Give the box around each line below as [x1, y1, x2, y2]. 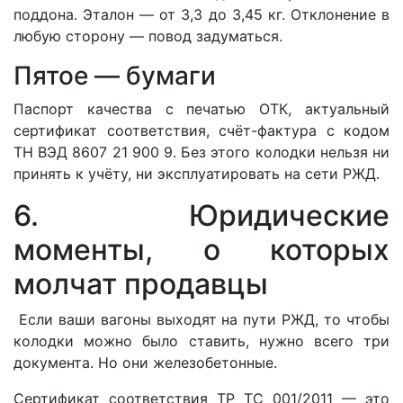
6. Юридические [13, 197, 390, 233]
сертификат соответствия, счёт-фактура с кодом [13, 121, 390, 139]
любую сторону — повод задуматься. [13, 26, 282, 45]
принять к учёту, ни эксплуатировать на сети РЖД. [13, 164, 380, 183]
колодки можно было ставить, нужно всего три [13, 331, 390, 350]
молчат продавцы [13, 265, 275, 301]
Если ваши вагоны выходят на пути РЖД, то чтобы [13, 309, 390, 328]
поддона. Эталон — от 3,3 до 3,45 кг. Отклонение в [13, 4, 390, 23]
